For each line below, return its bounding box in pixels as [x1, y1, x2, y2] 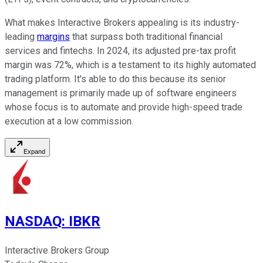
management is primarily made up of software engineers [5, 87, 237, 99]
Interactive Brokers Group [5, 245, 109, 257]
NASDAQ [5, 213, 62, 230]
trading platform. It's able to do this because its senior [5, 73, 226, 85]
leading [5, 31, 37, 42]
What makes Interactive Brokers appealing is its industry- [5, 16, 240, 28]
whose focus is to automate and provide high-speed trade [5, 101, 242, 113]
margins [37, 31, 70, 42]
